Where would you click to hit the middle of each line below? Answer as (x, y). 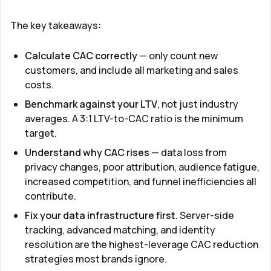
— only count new (178, 56)
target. (41, 133)
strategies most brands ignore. (96, 259)
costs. (39, 85)
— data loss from (188, 152)
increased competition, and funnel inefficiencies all (141, 181)
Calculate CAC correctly (81, 56)
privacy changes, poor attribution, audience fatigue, (142, 167)
